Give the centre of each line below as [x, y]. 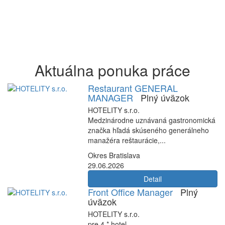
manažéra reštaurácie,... [127, 140]
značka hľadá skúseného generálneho [148, 130]
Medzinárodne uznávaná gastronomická [152, 120]
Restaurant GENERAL [133, 88]
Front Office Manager [130, 192]
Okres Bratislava [114, 155]
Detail [153, 179]
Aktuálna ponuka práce [113, 70]
